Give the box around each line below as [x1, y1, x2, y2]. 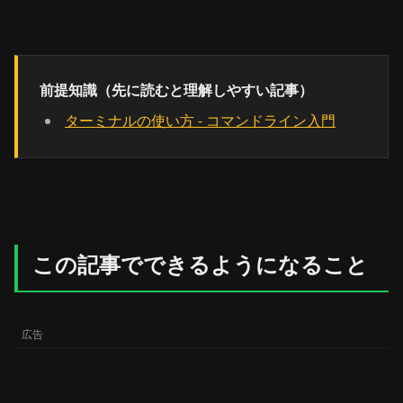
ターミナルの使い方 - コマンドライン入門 [65, 111, 336, 130]
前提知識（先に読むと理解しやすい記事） [40, 80, 313, 100]
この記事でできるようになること [32, 249, 368, 279]
